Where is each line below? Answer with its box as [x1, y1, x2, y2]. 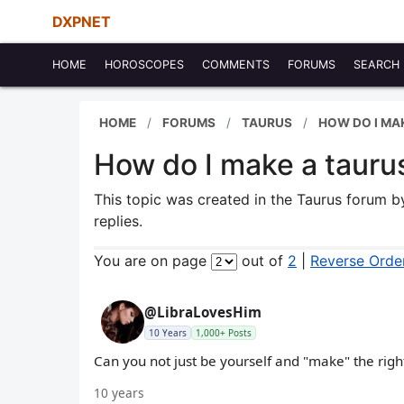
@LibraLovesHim [144, 303, 262, 321]
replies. [94, 212, 142, 230]
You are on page [94, 252, 211, 270]
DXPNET [52, 13, 111, 31]
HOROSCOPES [105, 58, 184, 71]
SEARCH [353, 58, 399, 71]
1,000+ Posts [196, 326, 252, 339]
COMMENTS [202, 58, 270, 71]
